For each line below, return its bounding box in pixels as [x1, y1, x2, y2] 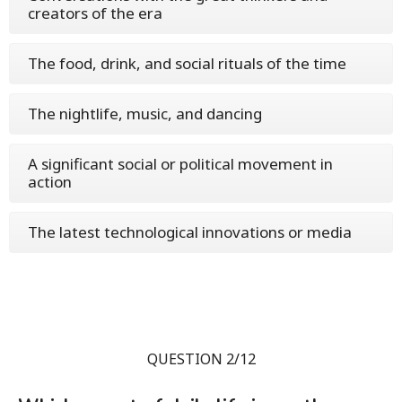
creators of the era [28, 2, 162, 23]
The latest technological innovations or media [28, 221, 352, 242]
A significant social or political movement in [28, 153, 333, 174]
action [28, 170, 72, 192]
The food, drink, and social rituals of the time [28, 52, 346, 74]
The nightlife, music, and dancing [28, 102, 262, 124]
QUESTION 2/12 [146, 348, 256, 369]
